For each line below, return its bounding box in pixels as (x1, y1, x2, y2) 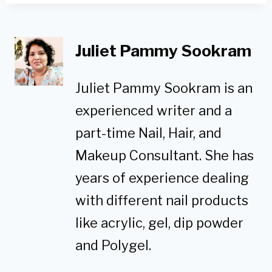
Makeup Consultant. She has (75, 147, 254, 163)
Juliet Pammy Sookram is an (75, 80, 253, 96)
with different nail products (75, 192, 248, 208)
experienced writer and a (75, 102, 232, 118)
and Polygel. (75, 237, 151, 253)
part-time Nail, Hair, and (75, 124, 222, 141)
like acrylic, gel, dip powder (75, 214, 243, 231)
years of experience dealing (75, 169, 249, 186)
